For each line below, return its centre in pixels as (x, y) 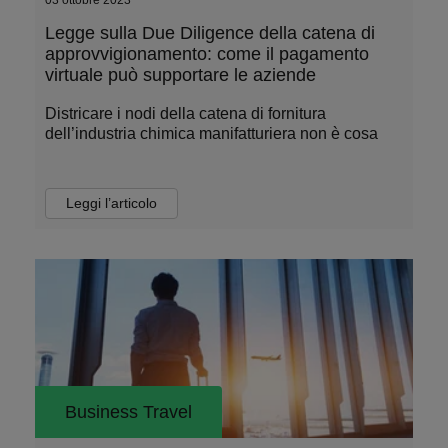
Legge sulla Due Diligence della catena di (210, 33)
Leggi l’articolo (111, 203)
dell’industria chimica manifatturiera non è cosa (211, 133)
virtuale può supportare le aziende (180, 75)
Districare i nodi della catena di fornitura (185, 113)
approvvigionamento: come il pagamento (207, 54)
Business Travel (128, 412)
